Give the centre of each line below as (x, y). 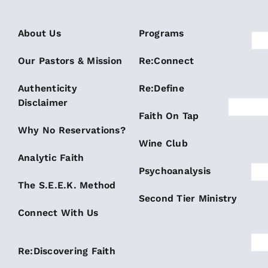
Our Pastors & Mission (70, 61)
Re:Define (161, 89)
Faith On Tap (169, 116)
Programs (161, 33)
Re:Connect (166, 61)
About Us (39, 33)
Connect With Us (58, 213)
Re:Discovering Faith (66, 251)
